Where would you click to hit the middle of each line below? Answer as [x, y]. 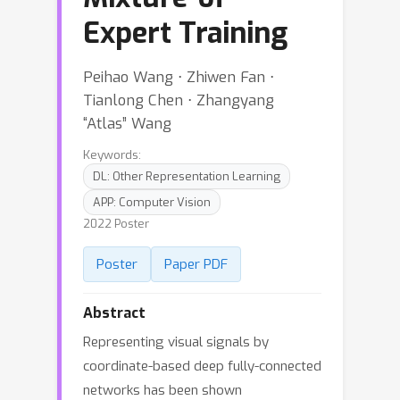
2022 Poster [116, 224]
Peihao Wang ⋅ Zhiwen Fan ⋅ [179, 77]
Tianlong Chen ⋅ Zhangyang [179, 100]
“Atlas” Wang [127, 123]
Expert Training [185, 33]
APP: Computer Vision [152, 202]
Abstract [114, 313]
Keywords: [112, 154]
